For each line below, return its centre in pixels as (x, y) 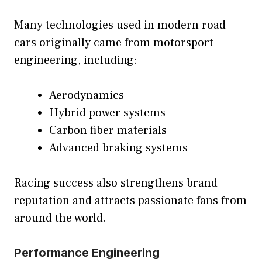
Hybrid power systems (107, 113)
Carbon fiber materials (108, 131)
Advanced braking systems (118, 148)
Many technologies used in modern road (120, 25)
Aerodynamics (87, 96)
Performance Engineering (87, 253)
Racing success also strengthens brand (116, 183)
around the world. (60, 218)
